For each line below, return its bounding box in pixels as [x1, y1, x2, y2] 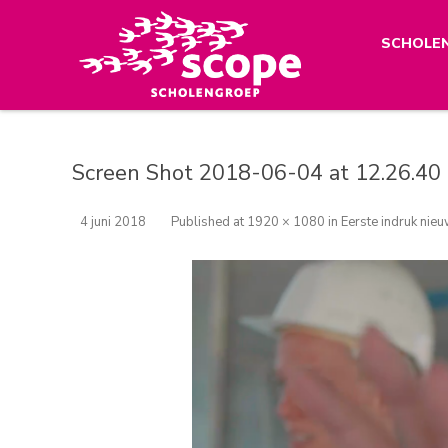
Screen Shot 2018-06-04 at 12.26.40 [72, 157, 441, 188]
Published [171, 212, 233, 231]
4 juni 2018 [80, 212, 146, 231]
